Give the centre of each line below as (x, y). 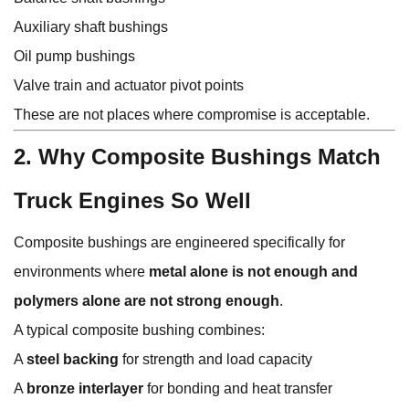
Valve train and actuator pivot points (129, 86)
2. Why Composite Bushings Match (197, 157)
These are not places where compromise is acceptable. (192, 115)
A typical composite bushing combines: (139, 330)
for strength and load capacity (215, 360)
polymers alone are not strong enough (147, 301)
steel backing (73, 360)
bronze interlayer (85, 389)
